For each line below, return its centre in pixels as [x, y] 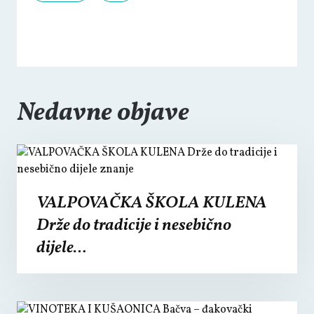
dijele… [62, 248]
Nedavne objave [103, 114]
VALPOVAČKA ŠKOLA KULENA [152, 203]
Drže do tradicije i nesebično [134, 226]
